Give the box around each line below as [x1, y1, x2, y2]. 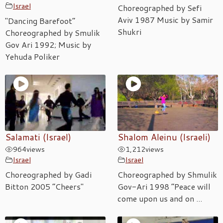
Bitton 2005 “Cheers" [5, 181, 84, 193]
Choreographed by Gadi [5, 169, 92, 181]
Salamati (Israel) [5, 131, 71, 144]
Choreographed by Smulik [5, 26, 100, 38]
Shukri [117, 25, 141, 37]
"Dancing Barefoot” [5, 14, 75, 26]
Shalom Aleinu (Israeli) [117, 131, 211, 144]
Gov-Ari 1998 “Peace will [117, 181, 211, 193]
